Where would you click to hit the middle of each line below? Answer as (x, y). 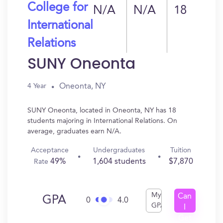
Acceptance (50, 150)
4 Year (37, 86)
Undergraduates (119, 150)
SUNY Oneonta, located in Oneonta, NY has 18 (102, 111)
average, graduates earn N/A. (74, 131)
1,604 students (119, 162)
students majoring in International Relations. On (102, 121)
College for (57, 8)
